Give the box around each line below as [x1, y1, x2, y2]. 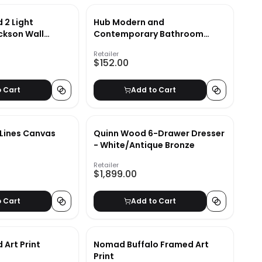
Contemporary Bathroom [93, 28, 204, 40]
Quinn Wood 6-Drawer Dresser [93, 127, 225, 140]
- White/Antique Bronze [93, 139, 195, 151]
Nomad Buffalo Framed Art [93, 239, 209, 251]
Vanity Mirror [93, 40, 150, 52]
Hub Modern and [93, 16, 164, 29]
